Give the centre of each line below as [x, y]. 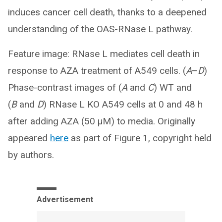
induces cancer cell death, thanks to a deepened [107, 12]
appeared [29, 138]
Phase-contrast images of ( [65, 88]
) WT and [173, 88]
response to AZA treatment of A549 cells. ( [97, 71]
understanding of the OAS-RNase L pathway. [100, 29]
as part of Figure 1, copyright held [140, 138]
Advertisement [65, 200]
